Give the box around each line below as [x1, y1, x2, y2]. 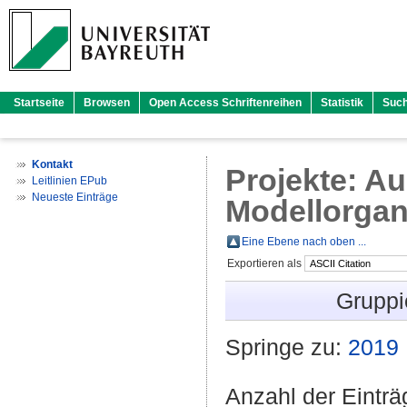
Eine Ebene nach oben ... [242, 235, 366, 248]
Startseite [14, 96, 65, 109]
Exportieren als [227, 257, 304, 270]
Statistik [321, 96, 363, 109]
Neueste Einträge [32, 191, 118, 203]
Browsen [84, 96, 130, 109]
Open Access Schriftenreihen [149, 96, 302, 109]
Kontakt [32, 158, 73, 171]
